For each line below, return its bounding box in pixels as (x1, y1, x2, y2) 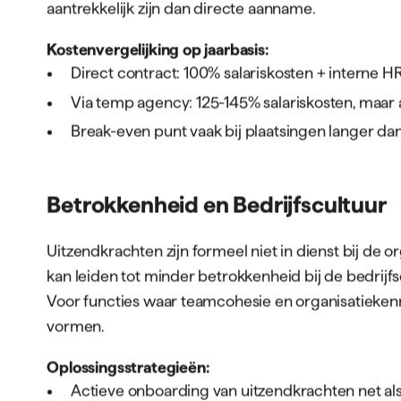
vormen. (47, 317, 106, 335)
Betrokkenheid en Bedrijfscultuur (47, 192, 387, 218)
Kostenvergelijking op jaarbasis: (47, 40, 269, 58)
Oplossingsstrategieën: (47, 358, 210, 376)
